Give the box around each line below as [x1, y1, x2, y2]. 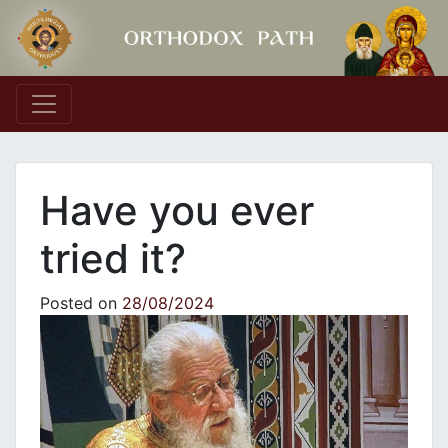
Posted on [40, 293, 122, 314]
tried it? [40, 234, 186, 284]
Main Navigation [15, 101, 260, 141]
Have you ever [40, 186, 314, 236]
